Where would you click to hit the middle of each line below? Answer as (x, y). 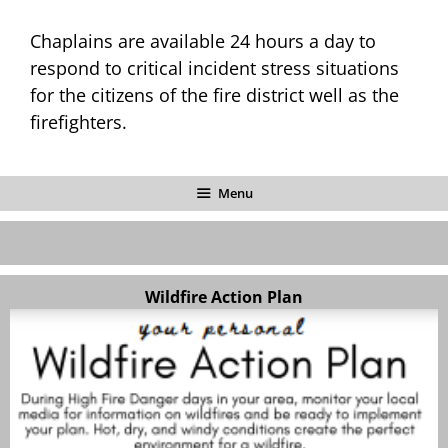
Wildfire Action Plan (224, 296)
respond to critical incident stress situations (214, 67)
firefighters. (78, 121)
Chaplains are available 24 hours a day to (203, 40)
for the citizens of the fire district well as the (214, 94)
